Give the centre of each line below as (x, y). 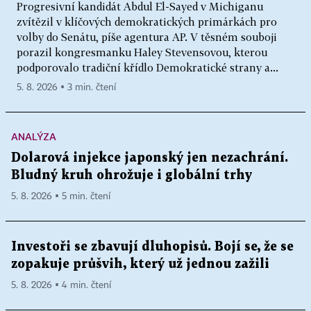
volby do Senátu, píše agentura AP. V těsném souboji (147, 37)
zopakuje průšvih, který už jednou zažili (140, 264)
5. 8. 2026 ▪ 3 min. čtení (66, 87)
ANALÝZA (34, 136)
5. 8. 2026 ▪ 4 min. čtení (61, 285)
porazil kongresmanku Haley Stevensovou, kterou (142, 52)
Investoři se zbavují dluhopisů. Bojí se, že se (152, 247)
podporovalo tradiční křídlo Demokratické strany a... (148, 67)
